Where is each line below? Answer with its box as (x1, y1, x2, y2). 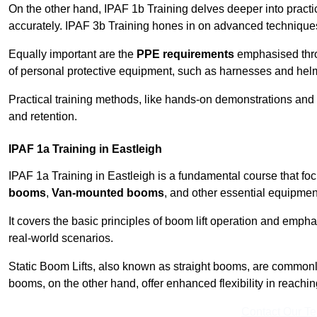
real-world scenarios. (8, 232, 113, 245)
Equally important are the (8, 48, 137, 61)
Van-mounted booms (52, 187, 164, 200)
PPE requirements (137, 48, 234, 61)
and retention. (8, 110, 77, 123)
